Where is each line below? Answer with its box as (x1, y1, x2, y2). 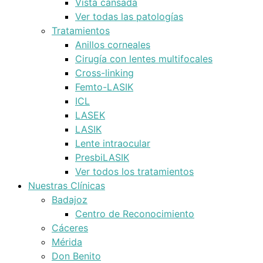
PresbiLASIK (75, 151, 129, 163)
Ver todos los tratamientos (75, 166, 194, 177)
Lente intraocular (75, 137, 150, 149)
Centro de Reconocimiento (75, 208, 194, 220)
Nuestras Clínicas (28, 180, 105, 191)
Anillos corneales (75, 39, 150, 50)
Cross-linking (75, 67, 134, 79)
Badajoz (52, 194, 87, 205)
